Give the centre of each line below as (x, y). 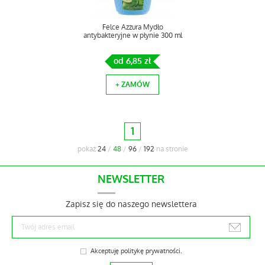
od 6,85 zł (132, 61)
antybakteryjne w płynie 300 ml (132, 35)
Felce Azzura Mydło (132, 27)
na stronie (171, 149)
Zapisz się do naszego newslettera (131, 204)
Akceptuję (105, 251)
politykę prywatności (150, 251)
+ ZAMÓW (132, 85)
